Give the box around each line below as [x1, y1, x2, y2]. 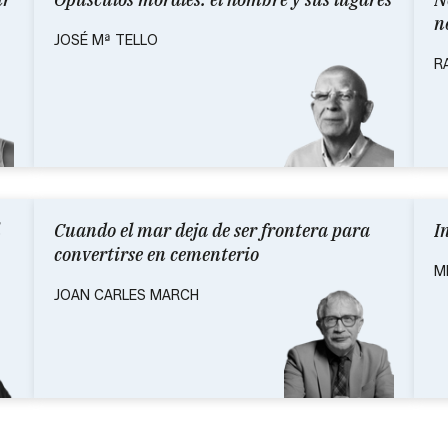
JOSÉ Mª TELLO [54, 31, 158, 49]
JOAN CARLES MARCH [54, 286, 199, 304]
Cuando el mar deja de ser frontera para [54, 218, 370, 242]
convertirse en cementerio [54, 242, 259, 266]
